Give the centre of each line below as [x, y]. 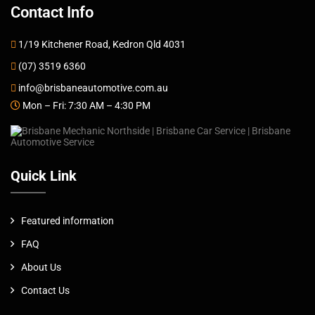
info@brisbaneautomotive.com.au [93, 88]
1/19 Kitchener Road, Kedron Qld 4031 [102, 44]
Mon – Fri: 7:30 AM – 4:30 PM [86, 105]
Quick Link [44, 175]
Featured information [67, 220]
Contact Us [45, 290]
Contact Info [52, 12]
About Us [41, 267]
